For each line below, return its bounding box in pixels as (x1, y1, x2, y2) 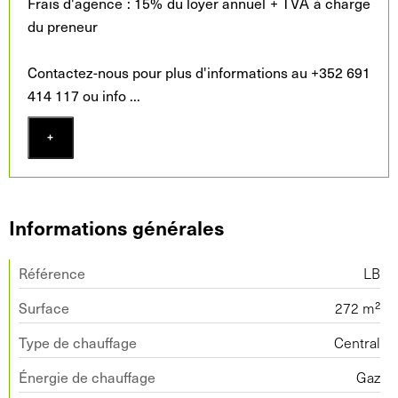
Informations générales (9, 212, 225, 241)
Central (334, 332, 380, 352)
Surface (19, 298, 69, 317)
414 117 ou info (28, 85, 130, 105)
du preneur (28, 16, 98, 36)
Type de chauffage (19, 332, 137, 352)
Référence (19, 263, 85, 283)
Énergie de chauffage (19, 367, 155, 386)
